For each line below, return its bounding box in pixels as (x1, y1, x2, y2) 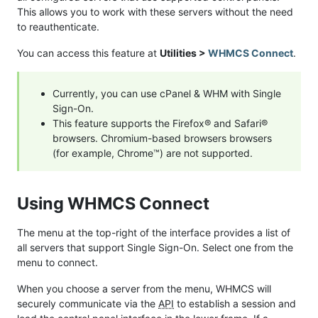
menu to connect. (17, 256, 98, 269)
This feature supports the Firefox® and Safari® (53, 117, 268, 130)
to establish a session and (174, 297, 296, 310)
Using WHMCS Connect (17, 193, 213, 214)
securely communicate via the (17, 297, 158, 310)
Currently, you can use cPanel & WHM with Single (53, 87, 281, 100)
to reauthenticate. (17, 21, 99, 33)
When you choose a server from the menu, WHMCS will (17, 283, 271, 295)
